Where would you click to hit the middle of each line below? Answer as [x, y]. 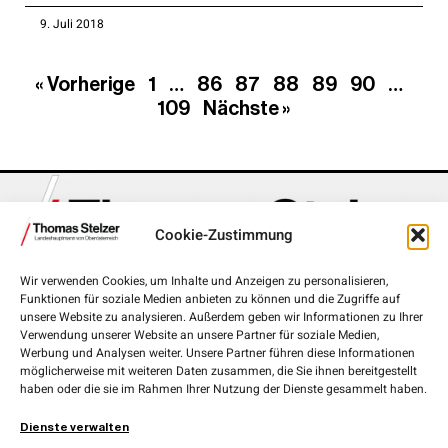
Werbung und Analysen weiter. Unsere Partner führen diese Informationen [217, 353]
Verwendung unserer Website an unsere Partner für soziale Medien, [199, 335]
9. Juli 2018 [72, 23]
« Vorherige [85, 83]
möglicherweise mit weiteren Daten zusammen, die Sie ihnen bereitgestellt [218, 371]
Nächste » [247, 107]
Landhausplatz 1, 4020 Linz [224, 303]
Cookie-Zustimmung [224, 234]
